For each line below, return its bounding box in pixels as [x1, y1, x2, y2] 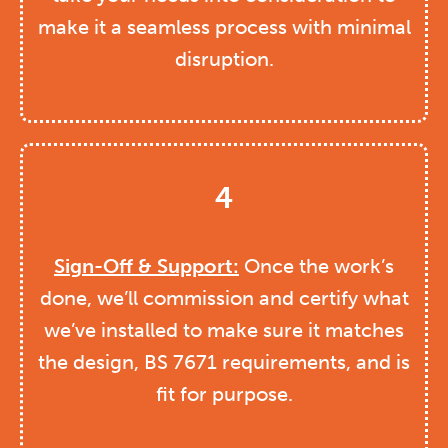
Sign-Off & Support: [54, 254, 239, 279]
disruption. [174, 47, 274, 72]
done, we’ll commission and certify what [39, 286, 409, 311]
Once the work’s [239, 254, 394, 279]
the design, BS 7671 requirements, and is [38, 350, 410, 375]
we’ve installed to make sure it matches [44, 318, 404, 343]
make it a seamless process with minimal [37, 15, 411, 40]
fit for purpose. [155, 382, 293, 407]
